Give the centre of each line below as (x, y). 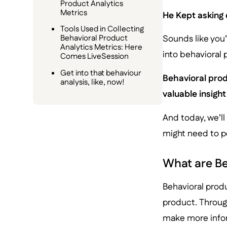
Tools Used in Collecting (102, 29)
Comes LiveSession (95, 57)
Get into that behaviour (101, 73)
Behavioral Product (94, 39)
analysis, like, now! (93, 83)
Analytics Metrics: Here (102, 48)
